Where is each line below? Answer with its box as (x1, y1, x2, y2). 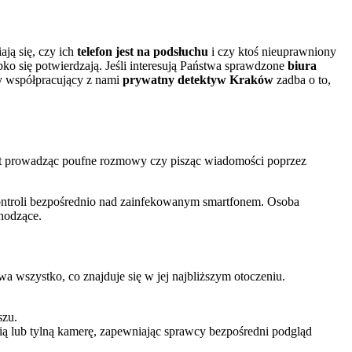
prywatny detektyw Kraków (123, 72, 273, 86)
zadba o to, (273, 72, 331, 86)
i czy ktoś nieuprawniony (208, 44, 336, 58)
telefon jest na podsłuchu (77, 44, 208, 58)
